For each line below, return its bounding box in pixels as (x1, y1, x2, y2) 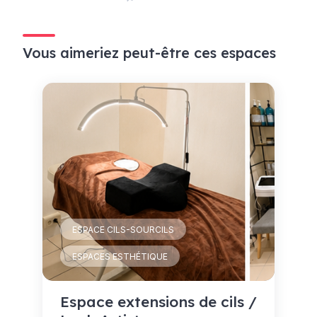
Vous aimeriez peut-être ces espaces (23, 44, 276, 62)
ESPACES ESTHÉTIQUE (72, 251, 168, 262)
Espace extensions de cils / (60, 292, 257, 311)
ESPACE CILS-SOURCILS (72, 224, 174, 235)
